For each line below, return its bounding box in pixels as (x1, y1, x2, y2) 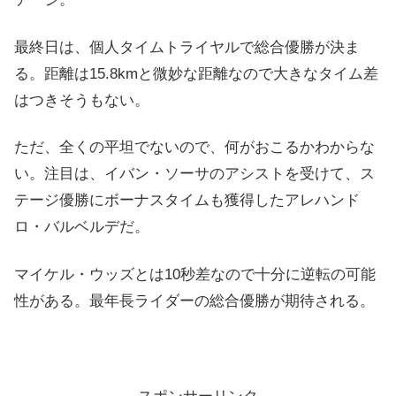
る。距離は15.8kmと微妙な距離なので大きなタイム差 (14, 65, 378, 82)
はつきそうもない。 (14, 91, 149, 109)
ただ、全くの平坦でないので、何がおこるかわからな (14, 139, 375, 156)
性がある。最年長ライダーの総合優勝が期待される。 (14, 293, 375, 310)
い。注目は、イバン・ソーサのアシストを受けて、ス (14, 165, 375, 183)
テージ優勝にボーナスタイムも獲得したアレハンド (14, 192, 360, 209)
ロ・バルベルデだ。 (14, 218, 149, 236)
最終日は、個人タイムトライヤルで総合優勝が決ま (14, 38, 360, 56)
